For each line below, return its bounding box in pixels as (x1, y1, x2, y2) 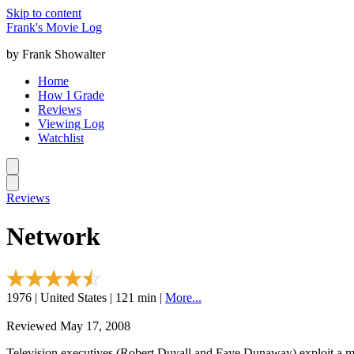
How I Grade (38, 88, 104, 102)
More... (165, 290, 201, 304)
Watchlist (38, 131, 84, 145)
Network (6, 222, 100, 251)
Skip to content (6, 6, 81, 20)
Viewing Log (38, 117, 104, 130)
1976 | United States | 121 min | (6, 290, 165, 304)
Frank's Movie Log (6, 21, 102, 34)
